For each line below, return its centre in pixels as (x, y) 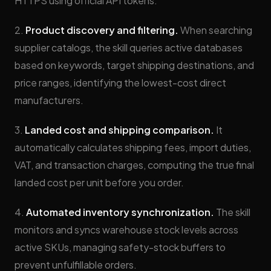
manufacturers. (49, 100)
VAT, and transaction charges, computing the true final (134, 165)
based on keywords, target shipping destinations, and (134, 65)
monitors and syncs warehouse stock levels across (126, 230)
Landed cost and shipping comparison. (119, 130)
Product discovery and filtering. (102, 30)
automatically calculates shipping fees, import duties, (133, 147)
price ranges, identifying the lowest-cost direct (120, 83)
